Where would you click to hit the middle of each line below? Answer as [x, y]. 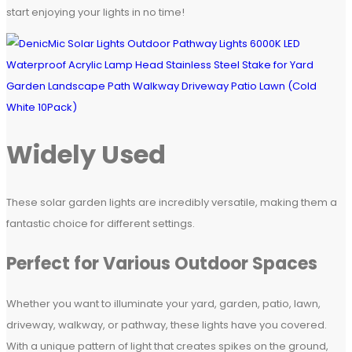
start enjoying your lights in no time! [95, 12]
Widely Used [86, 155]
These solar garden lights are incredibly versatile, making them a [172, 202]
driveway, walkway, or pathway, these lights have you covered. [167, 324]
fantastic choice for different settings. [101, 223]
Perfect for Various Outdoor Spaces [162, 263]
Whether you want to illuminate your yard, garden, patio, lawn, [163, 303]
